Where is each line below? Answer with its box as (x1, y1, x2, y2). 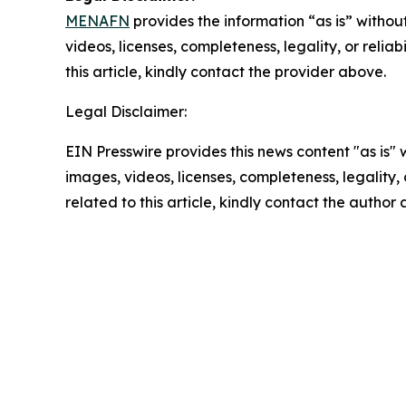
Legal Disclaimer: (65, 101, 187, 121)
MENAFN (65, 11, 130, 30)
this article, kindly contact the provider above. (65, 62, 386, 81)
